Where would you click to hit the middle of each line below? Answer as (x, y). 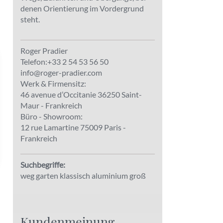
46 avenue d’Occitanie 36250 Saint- (81, 94)
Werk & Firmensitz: (53, 83)
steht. (30, 19)
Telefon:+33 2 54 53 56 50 (64, 61)
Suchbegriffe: (43, 164)
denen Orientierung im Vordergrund (82, 8)
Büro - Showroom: (52, 116)
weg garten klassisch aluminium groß (83, 175)
